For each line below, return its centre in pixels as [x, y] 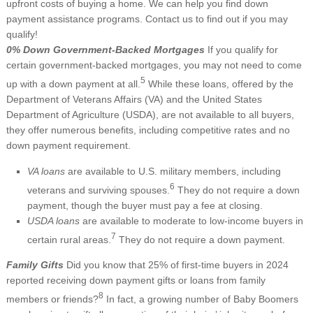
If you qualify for [241, 50]
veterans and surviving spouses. [98, 190]
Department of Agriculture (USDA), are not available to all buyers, [150, 114]
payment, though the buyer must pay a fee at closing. [146, 205]
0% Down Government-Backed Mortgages [105, 50]
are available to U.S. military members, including [173, 171]
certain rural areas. [69, 239]
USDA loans [53, 220]
